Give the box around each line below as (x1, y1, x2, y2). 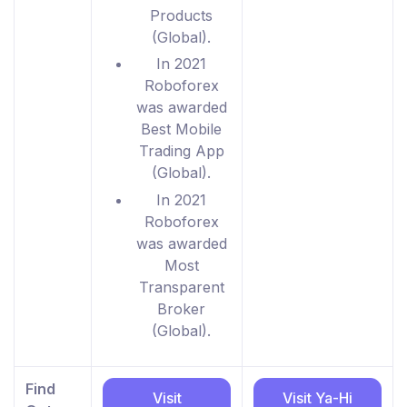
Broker (157, 299, 205, 318)
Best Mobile (141, 120, 222, 139)
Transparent (138, 277, 224, 296)
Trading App (138, 142, 224, 161)
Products (150, 5, 213, 25)
